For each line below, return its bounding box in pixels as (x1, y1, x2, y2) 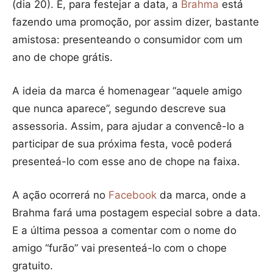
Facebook (108, 189, 160, 202)
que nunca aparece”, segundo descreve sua (12, 102, 226, 115)
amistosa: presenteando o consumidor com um (12, 34, 243, 46)
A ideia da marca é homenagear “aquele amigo (12, 85, 242, 97)
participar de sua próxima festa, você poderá (12, 138, 232, 151)
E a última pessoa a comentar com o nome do (12, 224, 236, 237)
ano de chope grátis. (12, 51, 113, 64)
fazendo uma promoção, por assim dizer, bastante (12, 16, 259, 29)
